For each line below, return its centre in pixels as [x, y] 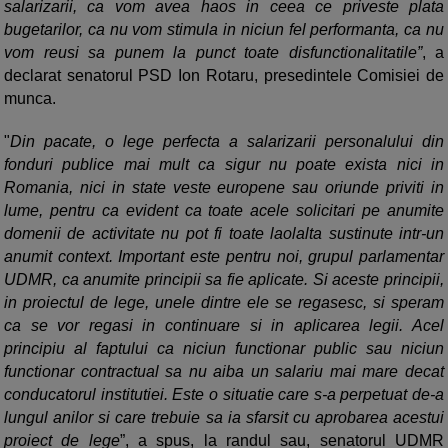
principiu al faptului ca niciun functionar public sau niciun [224, 349]
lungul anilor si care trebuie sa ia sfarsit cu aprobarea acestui [224, 418]
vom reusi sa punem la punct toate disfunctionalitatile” [213, 53]
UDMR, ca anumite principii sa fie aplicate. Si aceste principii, [224, 280]
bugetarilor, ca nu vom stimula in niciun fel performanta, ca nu [224, 30]
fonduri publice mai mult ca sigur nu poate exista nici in [224, 165]
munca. [30, 99]
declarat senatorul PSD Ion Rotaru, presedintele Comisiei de [224, 76]
